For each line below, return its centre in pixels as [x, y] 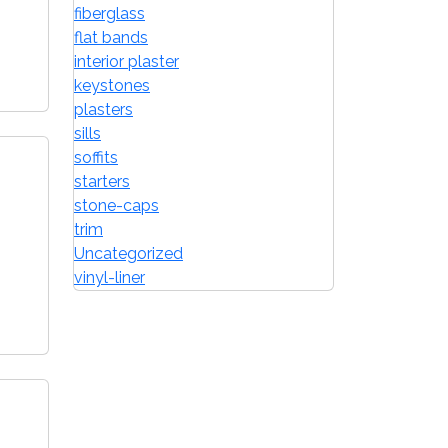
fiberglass [109, 13]
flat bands [111, 37]
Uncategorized [128, 253]
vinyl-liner [109, 277]
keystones [112, 85]
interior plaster [126, 61]
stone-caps [116, 205]
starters [102, 181]
